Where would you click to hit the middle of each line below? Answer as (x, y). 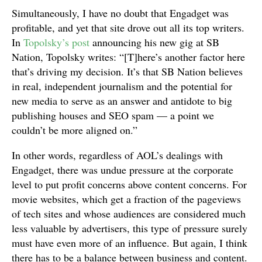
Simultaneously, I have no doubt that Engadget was (120, 13)
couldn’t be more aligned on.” (76, 130)
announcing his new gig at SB (154, 42)
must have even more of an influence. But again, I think (130, 243)
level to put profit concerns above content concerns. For (129, 184)
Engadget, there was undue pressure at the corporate (123, 170)
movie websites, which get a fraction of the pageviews (126, 199)
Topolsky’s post (56, 42)
